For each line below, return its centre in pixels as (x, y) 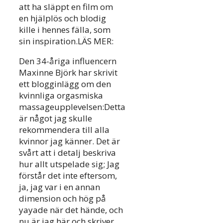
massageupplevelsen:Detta (72, 107)
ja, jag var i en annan (59, 187)
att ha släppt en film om (66, 7)
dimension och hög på (62, 199)
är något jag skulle (56, 118)
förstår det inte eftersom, (68, 176)
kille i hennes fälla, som (65, 30)
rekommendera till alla (64, 130)
